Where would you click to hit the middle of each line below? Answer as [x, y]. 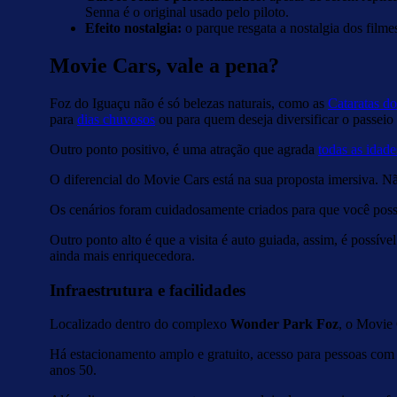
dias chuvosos [116, 119]
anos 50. [75, 370]
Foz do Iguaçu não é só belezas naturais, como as [189, 103]
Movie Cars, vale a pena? [164, 66]
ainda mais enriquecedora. [122, 255]
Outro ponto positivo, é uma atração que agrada [184, 149]
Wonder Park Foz [284, 324]
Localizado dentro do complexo [140, 324]
